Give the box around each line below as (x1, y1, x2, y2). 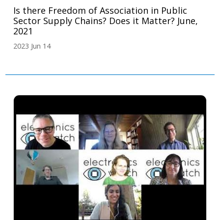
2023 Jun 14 (13, 41, 51, 51)
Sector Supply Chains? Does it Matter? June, (13, 15, 198, 27)
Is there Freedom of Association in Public (13, 4, 188, 17)
